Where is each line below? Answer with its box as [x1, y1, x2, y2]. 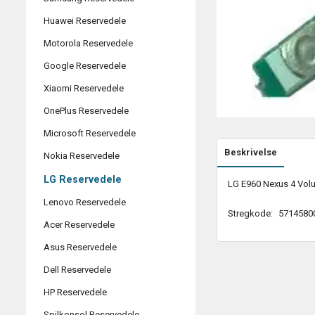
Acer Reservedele [44, 219, 115, 231]
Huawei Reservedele [44, 15, 126, 27]
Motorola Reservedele [44, 38, 133, 49]
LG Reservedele [44, 174, 122, 186]
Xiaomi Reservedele [44, 83, 124, 94]
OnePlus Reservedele [44, 105, 129, 117]
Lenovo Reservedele [44, 197, 126, 208]
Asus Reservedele [44, 242, 117, 253]
